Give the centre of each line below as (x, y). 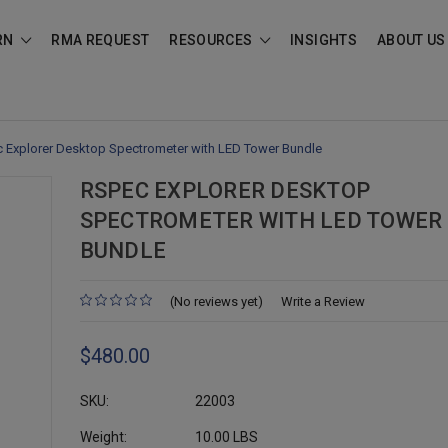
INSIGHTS (323, 40)
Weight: (103, 436)
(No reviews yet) (216, 302)
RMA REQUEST (100, 40)
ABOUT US (411, 40)
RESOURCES (212, 40)
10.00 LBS (226, 436)
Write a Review (322, 302)
